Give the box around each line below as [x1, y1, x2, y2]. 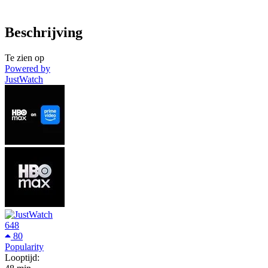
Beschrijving [5, 24, 83, 40]
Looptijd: [5, 252, 39, 263]
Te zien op [5, 52, 44, 63]
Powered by [5, 63, 50, 74]
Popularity [5, 241, 44, 252]
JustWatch [5, 74, 43, 84]
